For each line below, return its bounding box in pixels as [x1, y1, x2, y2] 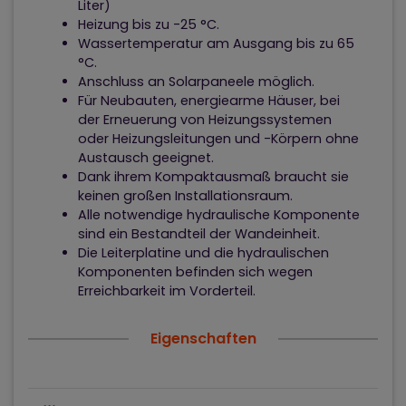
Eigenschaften [150, 328, 256, 350]
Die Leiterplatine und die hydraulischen [78, 244, 329, 263]
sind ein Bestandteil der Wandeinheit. [78, 225, 320, 244]
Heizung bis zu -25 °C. [78, 15, 219, 34]
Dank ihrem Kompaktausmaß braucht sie [78, 168, 349, 187]
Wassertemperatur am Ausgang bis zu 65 [78, 34, 354, 53]
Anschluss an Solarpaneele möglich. [78, 72, 314, 92]
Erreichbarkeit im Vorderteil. [78, 282, 256, 301]
